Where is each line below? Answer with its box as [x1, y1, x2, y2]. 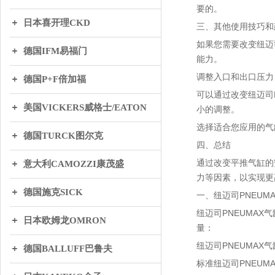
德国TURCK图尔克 [23, 131, 103, 141]
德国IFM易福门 [23, 46, 87, 56]
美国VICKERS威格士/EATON [23, 103, 147, 112]
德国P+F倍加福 [23, 74, 86, 84]
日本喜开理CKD [23, 18, 90, 28]
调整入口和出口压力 [196, 72, 274, 82]
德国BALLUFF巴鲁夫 [23, 244, 112, 254]
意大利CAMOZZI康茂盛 [23, 159, 124, 169]
